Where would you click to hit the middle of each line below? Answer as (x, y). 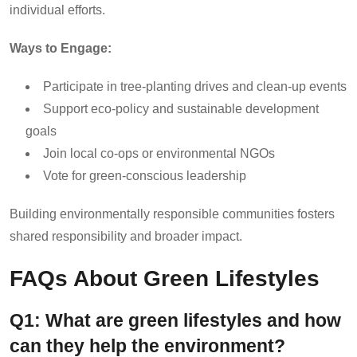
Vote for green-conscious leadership (145, 175)
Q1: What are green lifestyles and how (175, 320)
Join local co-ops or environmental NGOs (159, 153)
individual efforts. (57, 10)
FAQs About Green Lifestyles (165, 278)
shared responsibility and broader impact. (126, 236)
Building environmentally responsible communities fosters (172, 214)
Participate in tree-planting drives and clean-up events (195, 86)
